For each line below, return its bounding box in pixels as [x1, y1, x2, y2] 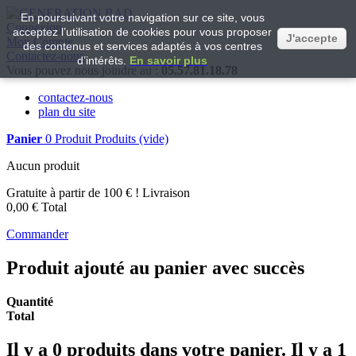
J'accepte [286, 32, 338, 44]
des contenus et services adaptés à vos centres [22, 40, 262, 52]
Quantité [6, 294, 53, 308]
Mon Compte [6, 35, 73, 48]
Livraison [142, 186, 190, 199]
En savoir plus [130, 54, 207, 67]
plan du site [38, 105, 95, 118]
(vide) [139, 132, 168, 145]
